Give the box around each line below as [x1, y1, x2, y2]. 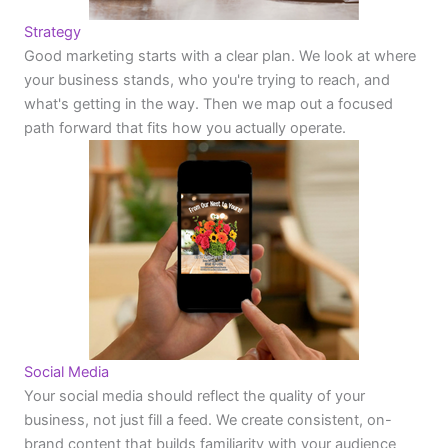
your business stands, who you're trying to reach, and [24, 71, 390, 90]
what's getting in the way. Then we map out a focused [24, 95, 393, 114]
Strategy [24, 23, 81, 42]
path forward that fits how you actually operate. [24, 119, 346, 138]
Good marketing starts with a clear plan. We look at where [24, 47, 416, 66]
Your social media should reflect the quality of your [24, 387, 365, 406]
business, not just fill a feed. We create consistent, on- [24, 411, 392, 430]
